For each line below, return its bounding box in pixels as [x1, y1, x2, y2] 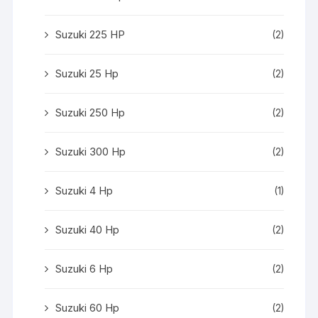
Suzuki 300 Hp [55, 144, 126, 158]
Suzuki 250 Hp [55, 105, 126, 119]
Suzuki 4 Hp [55, 183, 114, 197]
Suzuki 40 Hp [55, 222, 120, 236]
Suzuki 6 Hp [55, 261, 114, 275]
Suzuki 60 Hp [55, 300, 120, 314]
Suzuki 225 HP [55, 27, 126, 41]
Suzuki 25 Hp [55, 66, 119, 80]
